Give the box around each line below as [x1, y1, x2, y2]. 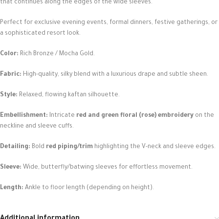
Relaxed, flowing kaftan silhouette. [18, 92, 120, 99]
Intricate [48, 112, 76, 120]
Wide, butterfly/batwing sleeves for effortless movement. [22, 164, 193, 172]
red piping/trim [46, 144, 93, 151]
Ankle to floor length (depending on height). [23, 185, 154, 192]
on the [194, 112, 214, 120]
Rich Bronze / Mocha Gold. [19, 51, 95, 58]
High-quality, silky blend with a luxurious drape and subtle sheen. [22, 71, 208, 79]
